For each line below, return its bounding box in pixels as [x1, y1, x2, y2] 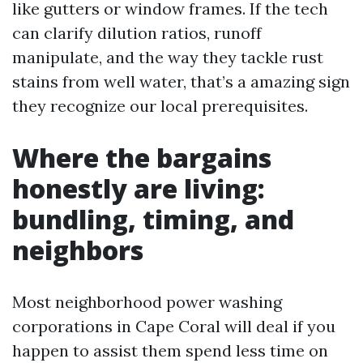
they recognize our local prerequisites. [12, 96, 308, 116]
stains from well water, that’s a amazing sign [12, 71, 350, 92]
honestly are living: [12, 171, 265, 206]
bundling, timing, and [12, 202, 294, 237]
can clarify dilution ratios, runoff [12, 23, 262, 43]
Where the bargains [12, 140, 271, 175]
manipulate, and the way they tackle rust [12, 47, 323, 67]
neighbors [12, 233, 143, 267]
